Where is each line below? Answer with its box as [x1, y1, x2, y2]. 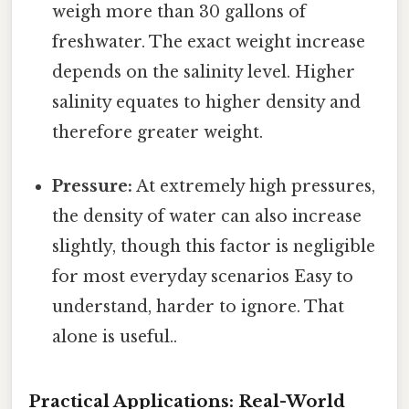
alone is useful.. [52, 326, 178, 347]
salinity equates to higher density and [52, 91, 362, 112]
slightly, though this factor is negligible [52, 236, 376, 257]
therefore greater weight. [52, 121, 264, 142]
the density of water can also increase [52, 205, 362, 226]
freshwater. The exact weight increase [52, 31, 366, 52]
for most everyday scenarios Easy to [52, 266, 354, 287]
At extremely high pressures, [132, 175, 376, 196]
